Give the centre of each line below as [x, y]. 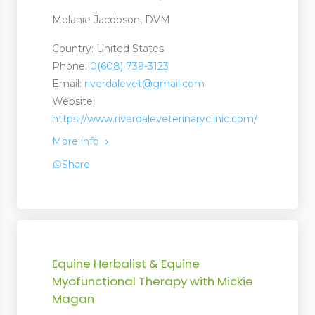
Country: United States [108, 48]
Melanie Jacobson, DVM [111, 19]
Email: [68, 83]
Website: [73, 101]
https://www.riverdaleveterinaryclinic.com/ [155, 118]
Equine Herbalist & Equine [126, 263]
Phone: [71, 66]
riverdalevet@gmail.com [144, 83]
